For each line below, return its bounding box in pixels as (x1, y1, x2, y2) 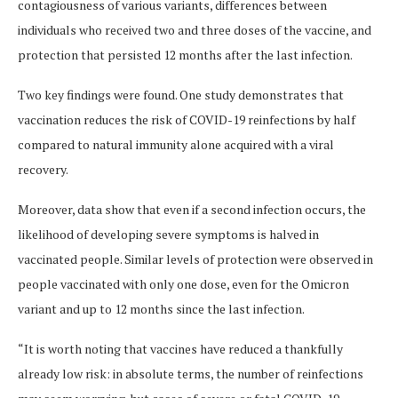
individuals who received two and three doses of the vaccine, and (18, 21, 371, 39)
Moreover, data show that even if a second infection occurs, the (18, 201, 366, 219)
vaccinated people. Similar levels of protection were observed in (18, 251, 373, 268)
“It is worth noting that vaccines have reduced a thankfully (18, 340, 343, 358)
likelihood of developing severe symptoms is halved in (18, 226, 319, 243)
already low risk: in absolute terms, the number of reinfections (18, 365, 363, 383)
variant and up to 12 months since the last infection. (18, 300, 305, 318)
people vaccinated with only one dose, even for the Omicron (18, 275, 349, 293)
